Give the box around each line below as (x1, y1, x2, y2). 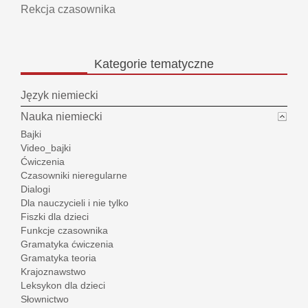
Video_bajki (21, 142, 71, 154)
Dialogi (21, 184, 50, 195)
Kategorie (94, 57, 147, 71)
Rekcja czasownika (21, 3, 115, 16)
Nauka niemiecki (21, 111, 102, 123)
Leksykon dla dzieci (21, 280, 105, 291)
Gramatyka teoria (21, 252, 96, 264)
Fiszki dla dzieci (21, 211, 89, 223)
